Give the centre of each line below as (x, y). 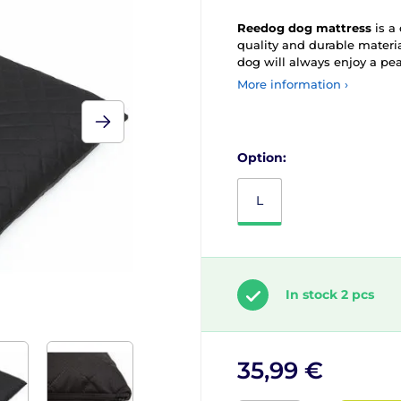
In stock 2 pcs (330, 294)
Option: (262, 158)
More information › (293, 84)
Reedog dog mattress (304, 28)
